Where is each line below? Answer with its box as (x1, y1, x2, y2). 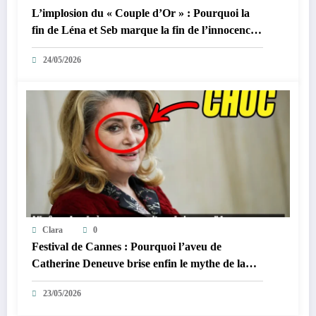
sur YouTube (32, 41, 94, 54)
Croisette (32, 274, 75, 287)
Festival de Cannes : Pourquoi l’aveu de (32, 241, 221, 253)
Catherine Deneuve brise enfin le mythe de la (32, 257, 245, 270)
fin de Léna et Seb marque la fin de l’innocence (32, 24, 255, 37)
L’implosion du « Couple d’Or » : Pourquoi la (32, 7, 250, 20)
